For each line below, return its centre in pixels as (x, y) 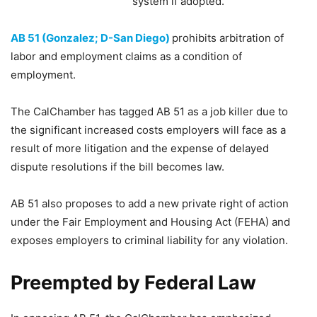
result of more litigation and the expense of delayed (140, 148)
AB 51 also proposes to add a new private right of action (150, 203)
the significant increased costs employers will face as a (148, 130)
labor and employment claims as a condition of (126, 56)
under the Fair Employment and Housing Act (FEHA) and (150, 222)
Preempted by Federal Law (133, 283)
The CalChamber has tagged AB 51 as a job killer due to (149, 111)
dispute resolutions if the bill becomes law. (117, 167)
